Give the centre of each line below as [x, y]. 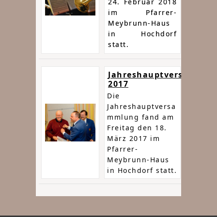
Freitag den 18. [137, 128]
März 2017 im [133, 139]
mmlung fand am [140, 117]
